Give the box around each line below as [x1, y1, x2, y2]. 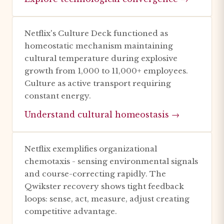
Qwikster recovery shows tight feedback [24, 181, 184, 191]
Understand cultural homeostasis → [24, 109, 179, 119]
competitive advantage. [24, 206, 117, 216]
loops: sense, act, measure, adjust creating [24, 194, 189, 203]
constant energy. [24, 91, 91, 100]
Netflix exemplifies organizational [24, 144, 157, 153]
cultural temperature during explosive [24, 53, 177, 63]
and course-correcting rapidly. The [24, 169, 166, 178]
